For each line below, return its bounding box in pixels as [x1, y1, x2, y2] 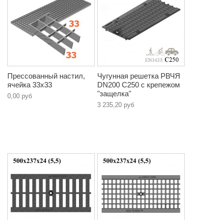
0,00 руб [7, 92, 32, 100]
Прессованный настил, [7, 72, 85, 81]
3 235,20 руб [97, 101, 134, 109]
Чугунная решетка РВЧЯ [97, 72, 180, 81]
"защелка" [97, 89, 131, 98]
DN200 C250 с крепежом [97, 81, 180, 89]
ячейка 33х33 [7, 81, 52, 89]
